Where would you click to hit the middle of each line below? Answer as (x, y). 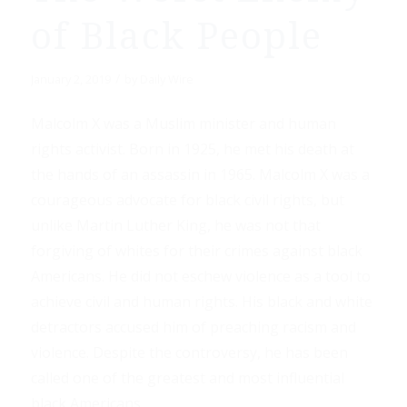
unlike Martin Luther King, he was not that (175, 225)
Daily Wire (166, 79)
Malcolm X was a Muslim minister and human (183, 123)
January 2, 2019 (70, 79)
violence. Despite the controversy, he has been (189, 352)
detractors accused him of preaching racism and (193, 327)
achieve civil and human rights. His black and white (201, 301)
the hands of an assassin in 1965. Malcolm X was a (200, 174)
